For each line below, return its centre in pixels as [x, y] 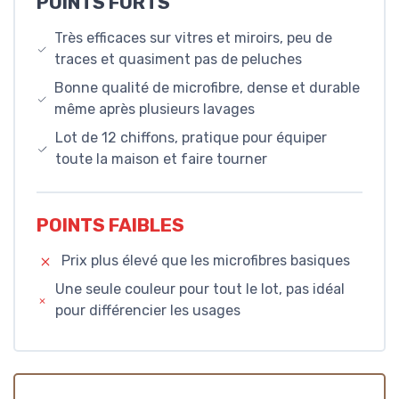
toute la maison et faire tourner [161, 159]
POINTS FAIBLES [110, 226]
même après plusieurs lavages [155, 109]
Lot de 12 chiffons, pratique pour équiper [191, 137]
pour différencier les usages [147, 311]
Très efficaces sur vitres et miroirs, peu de [193, 37]
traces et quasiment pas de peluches [178, 59]
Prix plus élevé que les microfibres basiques [206, 261]
